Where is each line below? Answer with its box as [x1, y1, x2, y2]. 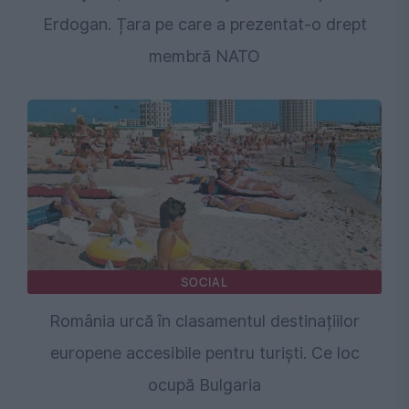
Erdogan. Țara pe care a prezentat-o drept [42, 15, 367, 35]
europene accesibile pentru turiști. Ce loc [49, 343, 360, 363]
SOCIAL [181, 274, 228, 291]
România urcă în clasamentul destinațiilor [49, 311, 360, 331]
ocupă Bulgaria [148, 375, 261, 395]
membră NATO [149, 47, 260, 67]
